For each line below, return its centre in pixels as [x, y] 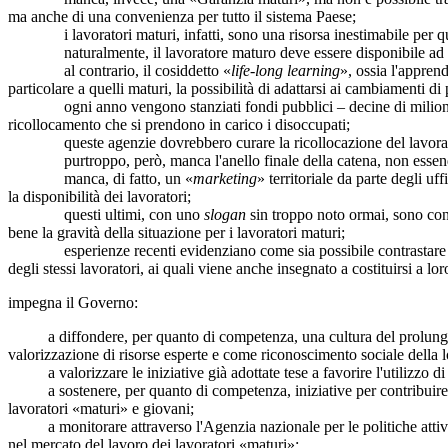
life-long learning [285, 70]
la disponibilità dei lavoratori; [99, 196]
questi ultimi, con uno [106, 214]
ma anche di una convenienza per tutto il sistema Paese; [182, 16]
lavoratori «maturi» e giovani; [101, 408]
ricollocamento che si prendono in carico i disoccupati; [179, 124]
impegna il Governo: [73, 302]
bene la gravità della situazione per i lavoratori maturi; [176, 232]
